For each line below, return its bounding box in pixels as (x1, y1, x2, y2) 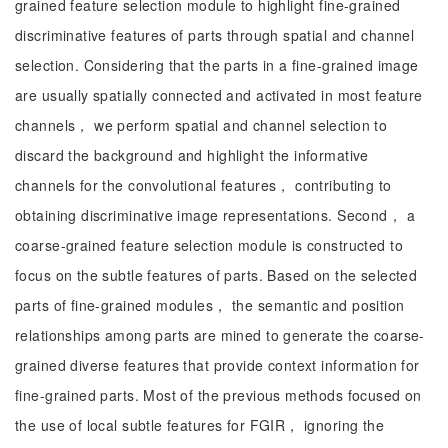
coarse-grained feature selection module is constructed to (15, 235, 403, 255)
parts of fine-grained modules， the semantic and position (15, 295, 405, 315)
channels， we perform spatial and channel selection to (15, 115, 388, 135)
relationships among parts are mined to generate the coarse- (15, 325, 425, 345)
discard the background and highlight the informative (15, 145, 369, 165)
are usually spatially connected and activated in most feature (15, 85, 423, 105)
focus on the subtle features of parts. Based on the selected (15, 265, 418, 285)
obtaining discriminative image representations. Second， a (15, 205, 415, 225)
